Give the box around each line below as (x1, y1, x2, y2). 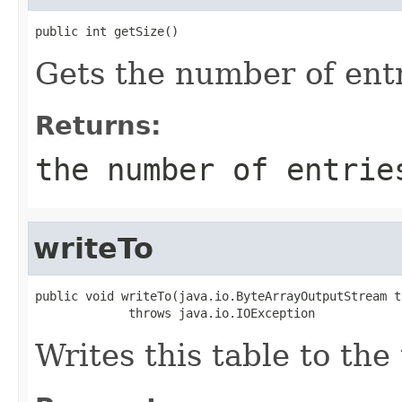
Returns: (35, 109, 162, 141)
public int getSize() (35, 23, 179, 39)
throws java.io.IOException (35, 305, 315, 320)
